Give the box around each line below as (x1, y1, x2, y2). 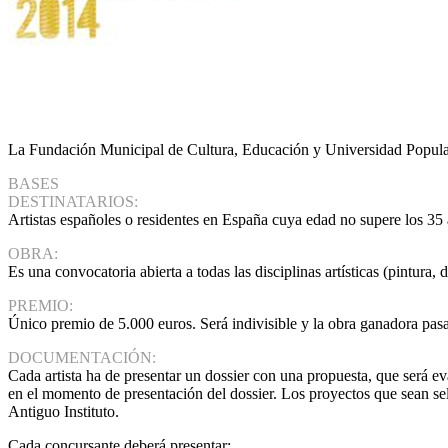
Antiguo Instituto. (8, 403, 119, 421)
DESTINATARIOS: (8, 193, 138, 211)
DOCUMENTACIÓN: (8, 349, 156, 367)
